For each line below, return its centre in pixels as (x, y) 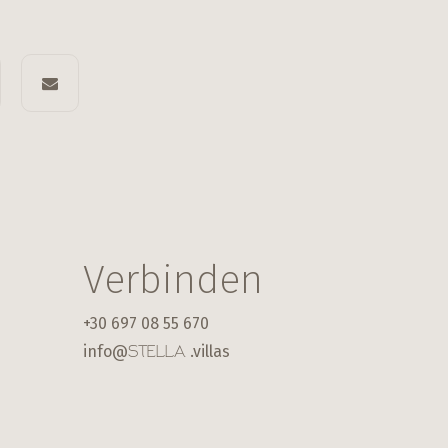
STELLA (157, 352)
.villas (210, 351)
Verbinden (173, 279)
